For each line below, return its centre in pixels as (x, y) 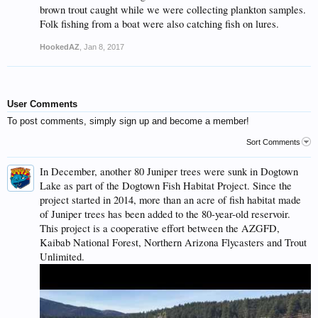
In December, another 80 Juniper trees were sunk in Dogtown (169, 171)
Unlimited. (62, 257)
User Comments (42, 104)
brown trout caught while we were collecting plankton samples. (173, 10)
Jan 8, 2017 (104, 47)
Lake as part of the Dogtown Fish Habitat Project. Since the (166, 186)
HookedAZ (60, 47)
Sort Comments (273, 142)
